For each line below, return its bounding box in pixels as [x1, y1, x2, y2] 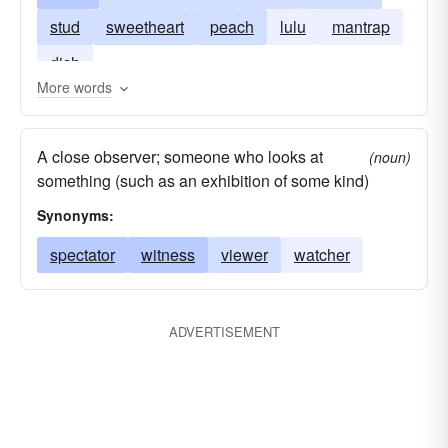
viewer [221, 243, 268, 266]
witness [141, 243, 195, 266]
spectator [50, 243, 115, 266]
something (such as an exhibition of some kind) [37, 169, 369, 192]
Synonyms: [37, 205, 114, 225]
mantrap [332, 15, 390, 38]
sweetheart [106, 15, 184, 38]
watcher [294, 243, 350, 266]
